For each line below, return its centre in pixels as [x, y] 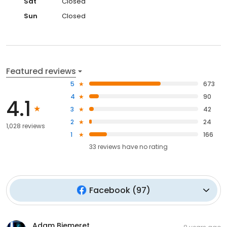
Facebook [109, 190]
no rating [154, 146]
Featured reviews [41, 71]
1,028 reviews [26, 126]
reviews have [118, 146]
